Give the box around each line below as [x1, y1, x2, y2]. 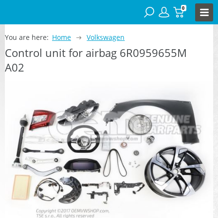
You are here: [5, 32, 49, 42]
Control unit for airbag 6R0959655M [5, 45, 187, 60]
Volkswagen [87, 32, 125, 42]
